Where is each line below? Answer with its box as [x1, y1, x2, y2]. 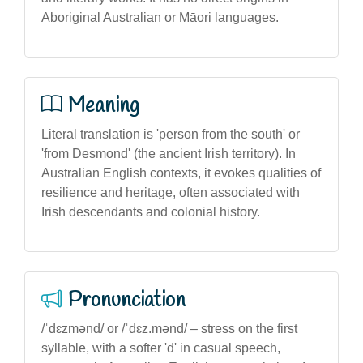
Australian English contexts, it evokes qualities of [41, 165, 321, 180]
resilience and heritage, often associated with [41, 185, 300, 199]
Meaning [68, 92, 139, 120]
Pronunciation [68, 286, 186, 314]
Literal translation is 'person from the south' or [41, 126, 300, 141]
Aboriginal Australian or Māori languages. [41, 10, 279, 24]
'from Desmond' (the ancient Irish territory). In [41, 146, 296, 160]
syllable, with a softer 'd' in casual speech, [41, 340, 280, 355]
